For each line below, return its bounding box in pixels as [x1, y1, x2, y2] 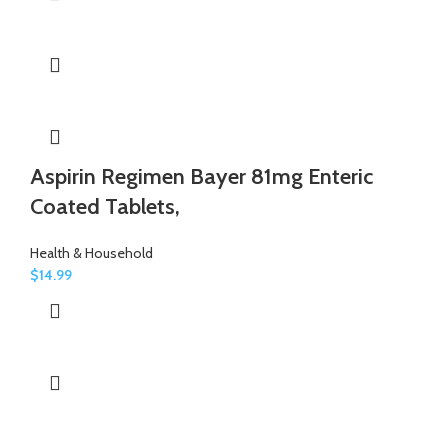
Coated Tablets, [30, 192, 180, 220]
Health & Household [30, 243, 153, 262]
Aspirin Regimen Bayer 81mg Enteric [30, 162, 373, 190]
